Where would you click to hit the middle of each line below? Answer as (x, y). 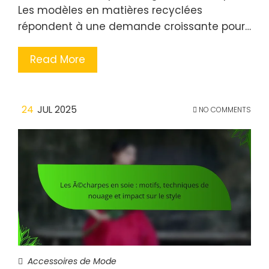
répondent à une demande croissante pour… (134, 26)
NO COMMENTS (224, 109)
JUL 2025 (57, 109)
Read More (58, 59)
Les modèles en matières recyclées (110, 10)
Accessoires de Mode (72, 261)
